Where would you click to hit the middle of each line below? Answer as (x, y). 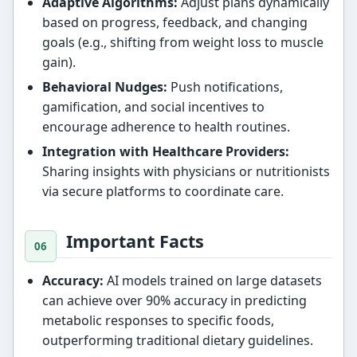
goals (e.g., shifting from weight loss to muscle (182, 43)
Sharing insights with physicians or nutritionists (186, 171)
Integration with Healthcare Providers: (165, 151)
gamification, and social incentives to (153, 107)
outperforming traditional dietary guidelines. (177, 341)
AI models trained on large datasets (212, 281)
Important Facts (135, 241)
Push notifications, (225, 87)
